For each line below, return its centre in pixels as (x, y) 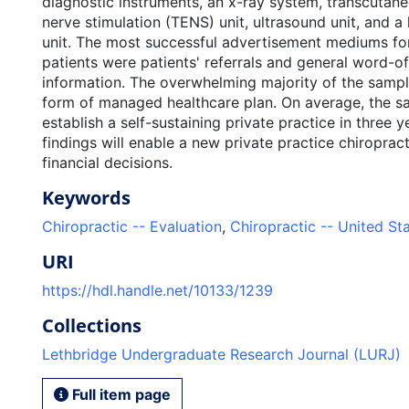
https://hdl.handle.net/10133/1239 (157, 290)
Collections (91, 325)
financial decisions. (107, 163)
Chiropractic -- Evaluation (131, 226)
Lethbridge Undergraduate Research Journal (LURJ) (221, 354)
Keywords (86, 198)
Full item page (119, 394)
